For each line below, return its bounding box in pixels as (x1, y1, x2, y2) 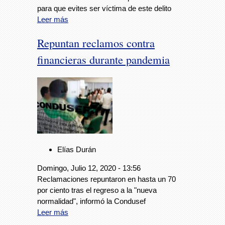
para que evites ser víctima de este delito (37, 4, 171, 13)
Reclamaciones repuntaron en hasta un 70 (37, 175, 176, 184)
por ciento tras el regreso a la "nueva (37, 186, 157, 195)
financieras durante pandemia (37, 52, 170, 67)
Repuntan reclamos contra (37, 35, 155, 51)
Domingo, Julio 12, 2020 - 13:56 (37, 164, 141, 173)
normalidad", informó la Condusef (37, 197, 146, 206)
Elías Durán (57, 145, 96, 154)
